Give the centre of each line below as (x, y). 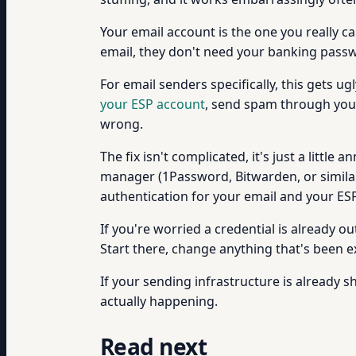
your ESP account (153, 104)
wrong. (122, 124)
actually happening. (159, 301)
